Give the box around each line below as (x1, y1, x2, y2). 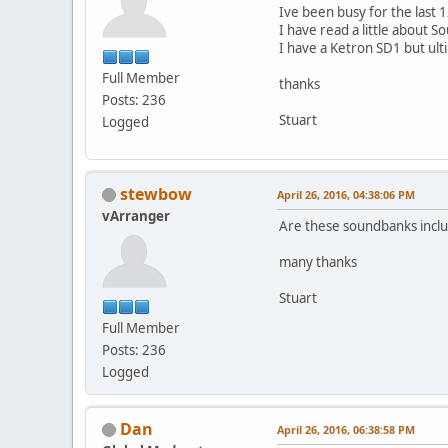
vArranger (102, 206, 170, 225)
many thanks (279, 252, 357, 271)
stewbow (120, 182, 192, 205)
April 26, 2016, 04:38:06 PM (277, 186, 415, 202)
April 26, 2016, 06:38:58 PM (277, 421, 415, 437)
